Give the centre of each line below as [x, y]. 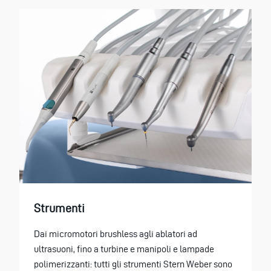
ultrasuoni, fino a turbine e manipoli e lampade [124, 249]
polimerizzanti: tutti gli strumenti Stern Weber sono [133, 264]
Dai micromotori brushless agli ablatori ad [116, 234]
